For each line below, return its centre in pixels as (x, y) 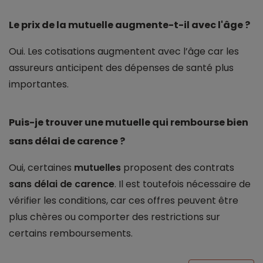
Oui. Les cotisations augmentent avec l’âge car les (124, 52)
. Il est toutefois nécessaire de (183, 184)
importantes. (39, 85)
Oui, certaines (41, 168)
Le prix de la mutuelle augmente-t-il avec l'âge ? (129, 25)
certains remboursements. (71, 234)
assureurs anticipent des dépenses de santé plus (121, 68)
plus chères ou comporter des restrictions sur (114, 217)
